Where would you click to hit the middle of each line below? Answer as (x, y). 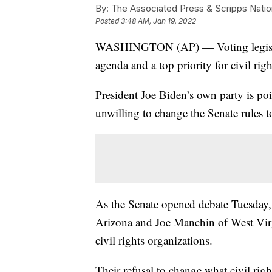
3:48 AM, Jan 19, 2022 (158, 21)
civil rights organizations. (154, 240)
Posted (108, 21)
